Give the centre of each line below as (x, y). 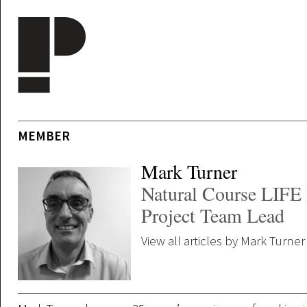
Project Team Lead (213, 215)
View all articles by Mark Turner (223, 241)
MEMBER (44, 136)
